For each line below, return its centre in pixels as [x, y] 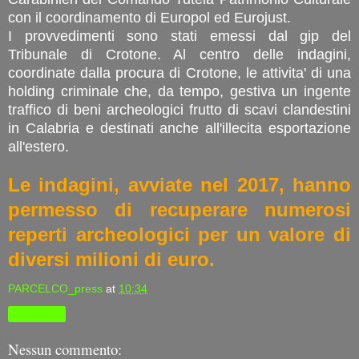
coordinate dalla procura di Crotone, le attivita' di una [179, 73]
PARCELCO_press [55, 288]
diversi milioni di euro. [111, 259]
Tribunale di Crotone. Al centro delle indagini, [179, 54]
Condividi [37, 314]
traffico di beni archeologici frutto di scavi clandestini [179, 109]
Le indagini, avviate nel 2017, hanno [179, 184]
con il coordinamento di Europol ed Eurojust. [149, 17]
